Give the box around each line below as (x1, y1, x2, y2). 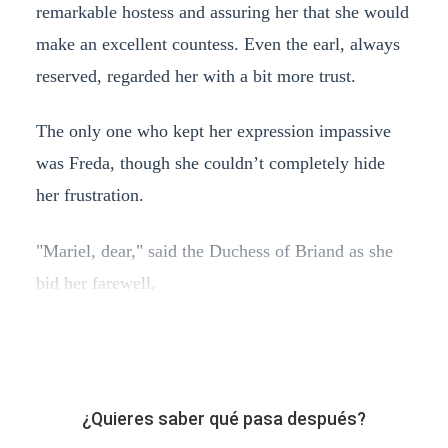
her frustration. (35, 185, 144, 206)
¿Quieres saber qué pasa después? (82, 408, 366, 430)
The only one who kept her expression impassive (35, 121, 391, 142)
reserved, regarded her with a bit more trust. (35, 65, 356, 86)
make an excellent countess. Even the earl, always (35, 33, 400, 54)
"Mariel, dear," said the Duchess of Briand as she (35, 241, 393, 262)
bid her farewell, (35, 273, 156, 294)
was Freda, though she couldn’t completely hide (35, 153, 385, 174)
